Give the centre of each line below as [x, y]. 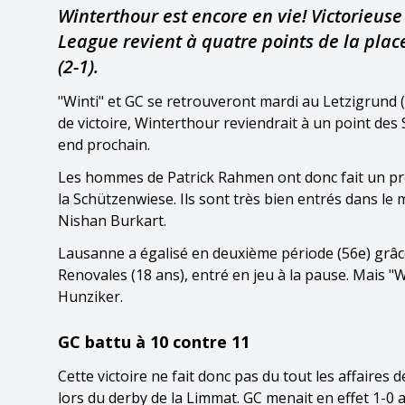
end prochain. [104, 145]
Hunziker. [90, 297]
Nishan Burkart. [112, 221]
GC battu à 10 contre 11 [154, 342]
